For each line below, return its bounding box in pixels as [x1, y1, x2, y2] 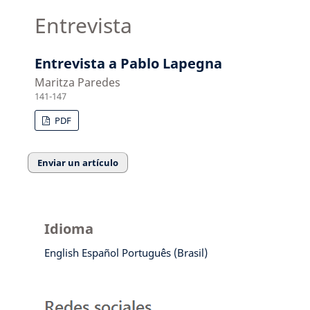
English [44, 245, 79, 259]
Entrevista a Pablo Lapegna [35, 54, 223, 73]
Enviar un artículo [37, 156, 118, 169]
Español [81, 245, 119, 259]
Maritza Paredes [35, 75, 121, 91]
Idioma [44, 219, 93, 238]
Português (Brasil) [121, 245, 208, 259]
